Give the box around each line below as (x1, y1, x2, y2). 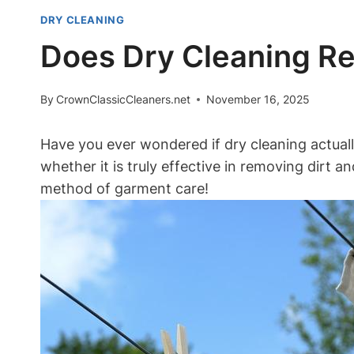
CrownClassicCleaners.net (56, 92, 191, 107)
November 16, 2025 (206, 92, 311, 107)
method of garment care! (40, 180, 209, 198)
